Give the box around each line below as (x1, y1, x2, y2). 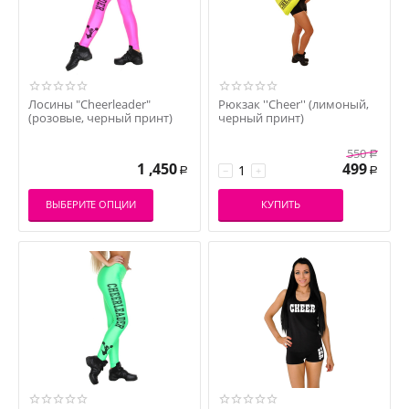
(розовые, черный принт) (28, 110, 173, 126)
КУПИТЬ (261, 197, 300, 211)
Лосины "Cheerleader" (28, 96, 151, 112)
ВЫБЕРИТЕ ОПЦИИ (46, 197, 136, 211)
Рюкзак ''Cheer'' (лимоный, (218, 96, 369, 112)
